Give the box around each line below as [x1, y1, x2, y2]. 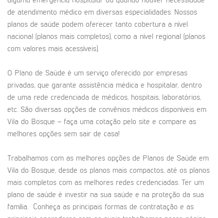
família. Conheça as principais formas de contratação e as [7, 203, 194, 211]
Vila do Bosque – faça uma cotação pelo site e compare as [7, 118, 196, 126]
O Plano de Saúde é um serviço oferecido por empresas [7, 69, 187, 77]
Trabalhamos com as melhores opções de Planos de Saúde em [7, 154, 209, 163]
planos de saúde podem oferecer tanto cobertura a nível [7, 20, 188, 29]
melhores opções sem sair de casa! [7, 130, 120, 138]
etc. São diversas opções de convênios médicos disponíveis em [7, 106, 206, 114]
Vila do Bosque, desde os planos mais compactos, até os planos [7, 166, 210, 175]
